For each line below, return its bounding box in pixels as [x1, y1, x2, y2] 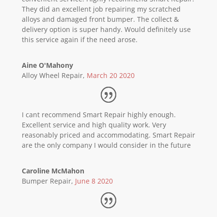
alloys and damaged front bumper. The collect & [21, 15, 179, 24]
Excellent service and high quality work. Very [21, 120, 166, 129]
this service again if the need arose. [21, 35, 138, 44]
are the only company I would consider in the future [21, 140, 191, 150]
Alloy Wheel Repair [21, 71, 83, 80]
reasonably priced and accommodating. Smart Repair [21, 130, 195, 139]
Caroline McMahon [21, 166, 84, 175]
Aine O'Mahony [21, 61, 73, 70]
